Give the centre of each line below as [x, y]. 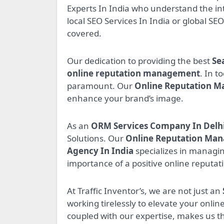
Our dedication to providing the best [139, 61]
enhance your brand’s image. [125, 98]
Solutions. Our [96, 138]
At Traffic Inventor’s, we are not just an [145, 191]
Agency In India [100, 151]
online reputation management [133, 73]
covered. [84, 33]
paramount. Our [101, 86]
